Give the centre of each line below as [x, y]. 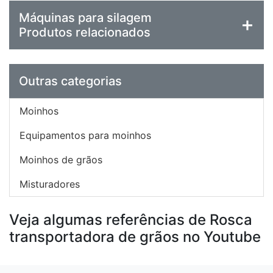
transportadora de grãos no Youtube [135, 237]
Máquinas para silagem [85, 18]
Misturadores [50, 184]
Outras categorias [70, 81]
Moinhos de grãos [61, 160]
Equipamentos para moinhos [85, 136]
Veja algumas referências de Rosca [131, 220]
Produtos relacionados [85, 33]
